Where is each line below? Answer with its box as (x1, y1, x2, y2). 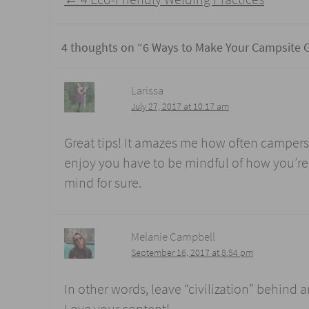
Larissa (131, 81, 164, 99)
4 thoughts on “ (61, 38, 143, 56)
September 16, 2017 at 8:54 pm (131, 246, 254, 259)
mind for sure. (64, 173, 141, 192)
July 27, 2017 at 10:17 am (131, 99, 230, 112)
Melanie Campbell (131, 228, 216, 245)
